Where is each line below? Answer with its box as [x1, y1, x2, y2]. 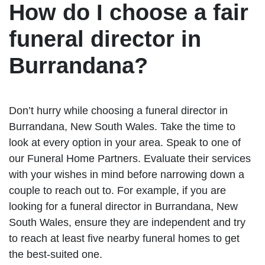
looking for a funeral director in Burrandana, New [9, 200, 238, 212]
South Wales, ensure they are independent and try [9, 216, 245, 228]
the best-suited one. [9, 248, 102, 260]
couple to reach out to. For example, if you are [9, 184, 226, 196]
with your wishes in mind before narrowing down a [9, 168, 244, 180]
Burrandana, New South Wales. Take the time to [9, 120, 235, 132]
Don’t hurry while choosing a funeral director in [9, 104, 228, 117]
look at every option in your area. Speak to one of [9, 136, 241, 148]
